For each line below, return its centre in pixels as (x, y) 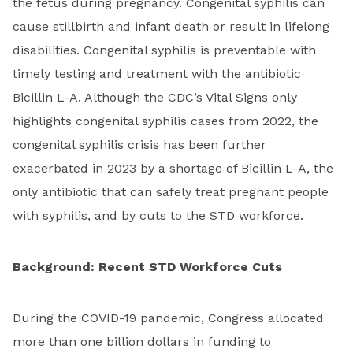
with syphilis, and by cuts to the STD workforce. (162, 216)
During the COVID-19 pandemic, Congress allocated (168, 318)
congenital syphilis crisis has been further (139, 145)
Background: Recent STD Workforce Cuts (149, 267)
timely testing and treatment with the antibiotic (157, 74)
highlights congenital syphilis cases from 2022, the (165, 121)
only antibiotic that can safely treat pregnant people (171, 192)
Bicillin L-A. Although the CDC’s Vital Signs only (155, 98)
